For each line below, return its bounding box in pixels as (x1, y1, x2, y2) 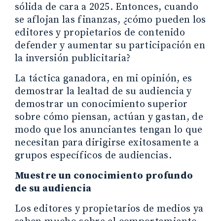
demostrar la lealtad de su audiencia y (15, 85, 192, 98)
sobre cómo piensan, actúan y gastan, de (15, 110, 204, 123)
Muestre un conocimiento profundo (15, 169, 193, 182)
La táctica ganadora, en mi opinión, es (15, 72, 192, 85)
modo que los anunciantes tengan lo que (15, 123, 203, 136)
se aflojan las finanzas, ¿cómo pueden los (15, 13, 206, 26)
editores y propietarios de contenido (15, 26, 185, 39)
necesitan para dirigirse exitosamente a (15, 136, 199, 149)
